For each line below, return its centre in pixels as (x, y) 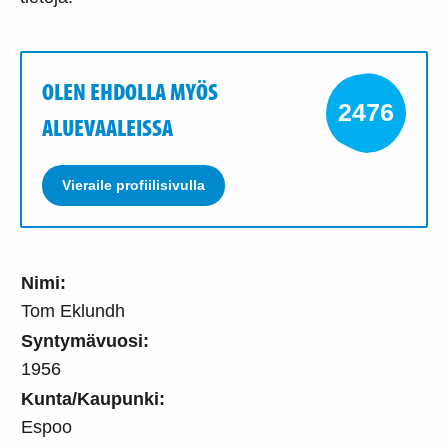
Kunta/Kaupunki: (93, 398)
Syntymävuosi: (85, 340)
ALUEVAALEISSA (107, 126)
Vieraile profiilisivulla (133, 184)
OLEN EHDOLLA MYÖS (130, 90)
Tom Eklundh (73, 310)
